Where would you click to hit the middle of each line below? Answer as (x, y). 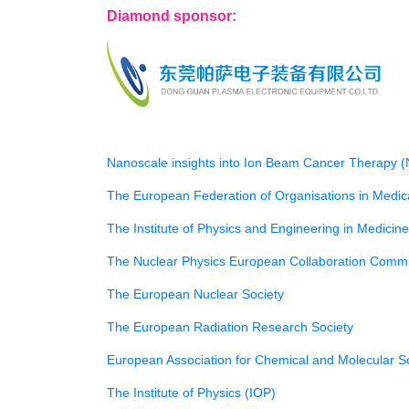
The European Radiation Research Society (230, 326)
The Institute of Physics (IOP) (191, 392)
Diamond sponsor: (172, 16)
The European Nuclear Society (195, 294)
